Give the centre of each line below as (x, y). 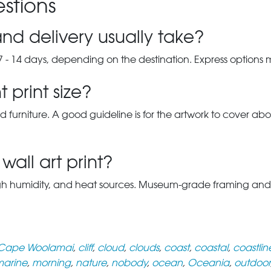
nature (91, 263)
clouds (144, 248)
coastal (211, 248)
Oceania (208, 263)
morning (51, 263)
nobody (129, 263)
